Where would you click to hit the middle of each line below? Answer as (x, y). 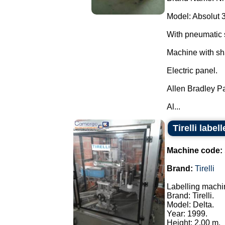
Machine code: (195, 150)
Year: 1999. (187, 214)
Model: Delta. (190, 205)
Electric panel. (192, 71)
